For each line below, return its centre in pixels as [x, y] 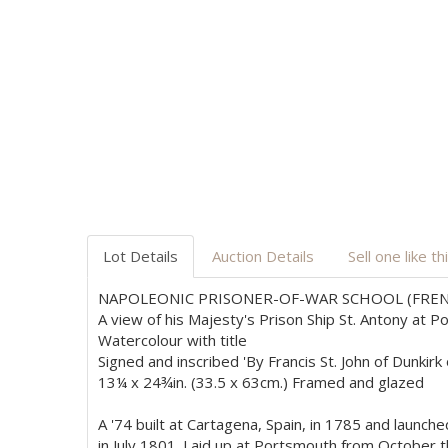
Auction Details [263, 256]
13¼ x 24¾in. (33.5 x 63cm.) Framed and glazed [261, 382]
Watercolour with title [172, 340]
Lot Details [140, 256]
